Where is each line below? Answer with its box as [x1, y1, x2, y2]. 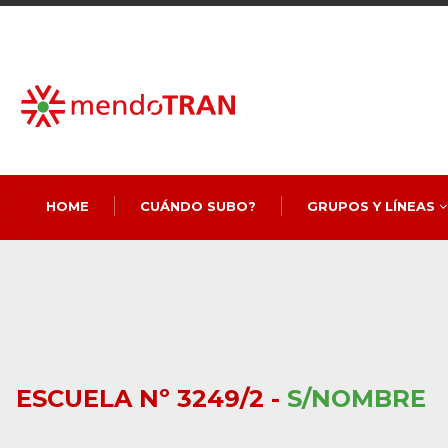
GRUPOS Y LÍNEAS [306, 198, 439, 214]
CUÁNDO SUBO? [139, 198, 256, 214]
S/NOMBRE [286, 384, 426, 413]
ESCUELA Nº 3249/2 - [15, 384, 287, 413]
